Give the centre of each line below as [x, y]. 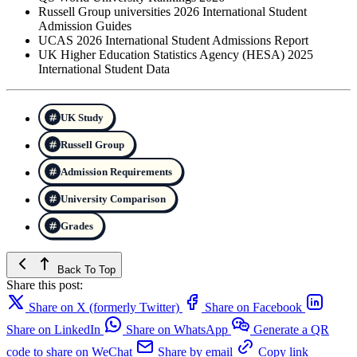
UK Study [82, 117]
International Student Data [104, 69]
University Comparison [113, 198]
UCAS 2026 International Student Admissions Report [173, 41]
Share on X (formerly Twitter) [104, 308]
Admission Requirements [116, 171]
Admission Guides [85, 26]
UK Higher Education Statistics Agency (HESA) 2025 [176, 55]
